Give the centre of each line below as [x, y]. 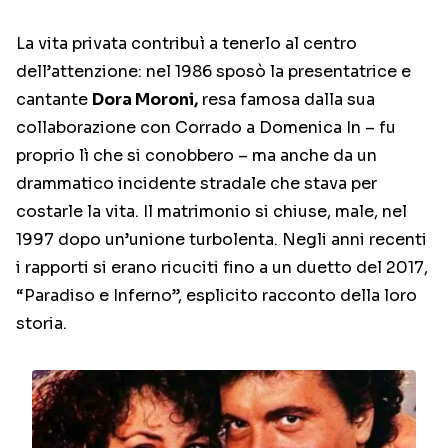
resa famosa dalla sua [286, 100]
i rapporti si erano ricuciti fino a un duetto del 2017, [222, 268]
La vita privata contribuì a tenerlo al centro [186, 44]
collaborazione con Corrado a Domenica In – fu [206, 128]
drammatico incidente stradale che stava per [196, 184]
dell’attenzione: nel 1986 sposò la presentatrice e [213, 72]
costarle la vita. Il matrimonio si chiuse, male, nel [211, 212]
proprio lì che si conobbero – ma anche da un [196, 156]
